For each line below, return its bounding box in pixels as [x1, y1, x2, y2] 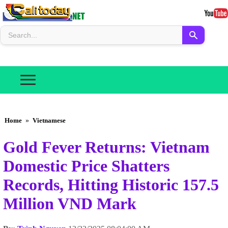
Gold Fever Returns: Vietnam [3, 138, 210, 157]
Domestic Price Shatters [3, 157, 169, 176]
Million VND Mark [3, 194, 136, 213]
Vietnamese [33, 117, 66, 124]
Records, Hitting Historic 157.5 [3, 176, 219, 194]
